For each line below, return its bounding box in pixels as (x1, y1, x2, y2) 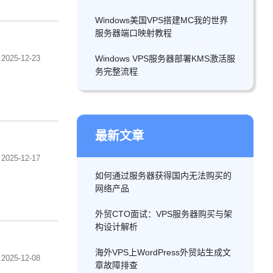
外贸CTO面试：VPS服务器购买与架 (95, 209, 232, 219)
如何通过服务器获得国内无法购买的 (95, 171, 232, 180)
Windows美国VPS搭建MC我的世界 (95, 15, 228, 25)
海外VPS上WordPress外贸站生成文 (95, 247, 231, 257)
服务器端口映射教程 (95, 28, 172, 38)
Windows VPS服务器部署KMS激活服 (95, 54, 235, 63)
